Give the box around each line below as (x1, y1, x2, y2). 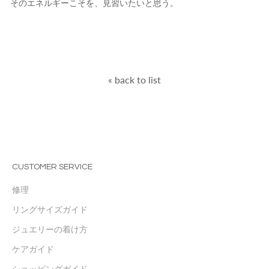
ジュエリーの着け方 (12, 225, 88, 234)
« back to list (108, 73, 161, 85)
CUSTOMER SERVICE (12, 162, 92, 171)
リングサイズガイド (12, 205, 88, 214)
